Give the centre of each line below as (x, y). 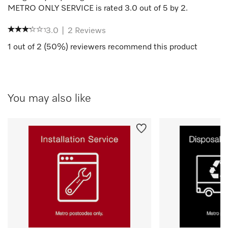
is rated (109, 8)
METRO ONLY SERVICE (51, 8)
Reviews (89, 31)
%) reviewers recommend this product (127, 47)
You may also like (49, 98)
